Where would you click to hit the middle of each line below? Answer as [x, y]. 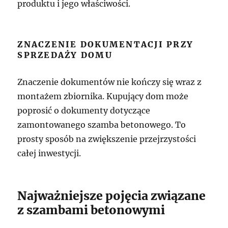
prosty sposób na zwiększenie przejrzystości [107, 139]
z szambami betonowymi [91, 210]
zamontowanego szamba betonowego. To [102, 125]
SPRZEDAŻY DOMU [65, 55]
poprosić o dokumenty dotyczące [84, 110]
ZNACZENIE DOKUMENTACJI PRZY [106, 44]
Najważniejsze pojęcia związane [112, 196]
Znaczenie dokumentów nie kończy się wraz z [110, 82]
